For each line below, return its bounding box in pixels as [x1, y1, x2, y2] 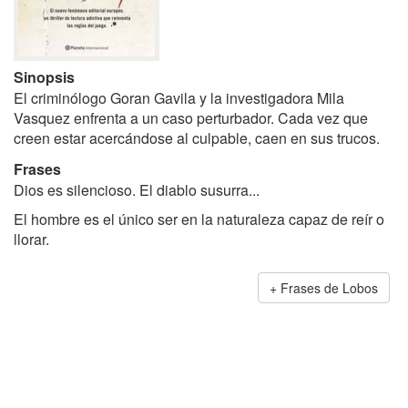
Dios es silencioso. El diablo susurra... [14, 178, 260, 200]
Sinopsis [14, 66, 75, 87]
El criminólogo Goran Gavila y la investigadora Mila [14, 87, 344, 108]
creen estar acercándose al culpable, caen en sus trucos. [14, 127, 380, 148]
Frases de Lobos [280, 278, 378, 297]
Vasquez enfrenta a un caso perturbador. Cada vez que [14, 107, 368, 128]
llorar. [14, 228, 49, 250]
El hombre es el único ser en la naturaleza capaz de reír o [14, 208, 384, 229]
